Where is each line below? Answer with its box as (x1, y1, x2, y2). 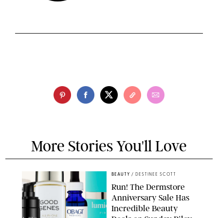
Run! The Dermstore (111, 182, 185, 192)
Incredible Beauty (111, 203, 178, 214)
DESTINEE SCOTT (135, 172, 176, 177)
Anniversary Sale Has (111, 193, 189, 203)
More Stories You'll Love (31, 137, 187, 156)
